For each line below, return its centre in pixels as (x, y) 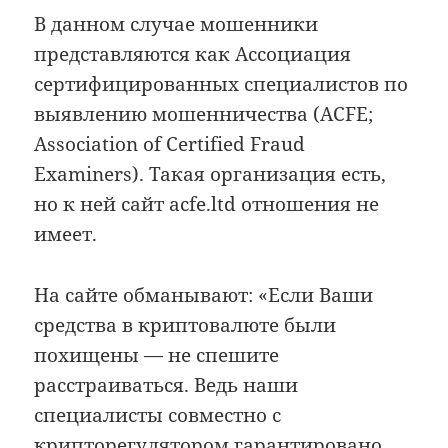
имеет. (66, 234)
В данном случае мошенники (176, 24)
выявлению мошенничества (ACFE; (204, 114)
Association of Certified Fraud (170, 144)
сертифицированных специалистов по (221, 84)
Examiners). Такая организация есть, (210, 174)
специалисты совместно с (158, 414)
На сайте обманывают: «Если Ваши (204, 294)
